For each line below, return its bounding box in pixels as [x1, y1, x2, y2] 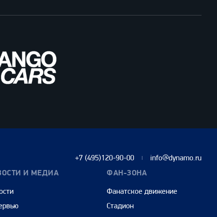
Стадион [107, 201, 134, 211]
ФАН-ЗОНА [107, 168, 147, 178]
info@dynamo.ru [150, 153, 201, 163]
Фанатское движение [107, 186, 178, 196]
